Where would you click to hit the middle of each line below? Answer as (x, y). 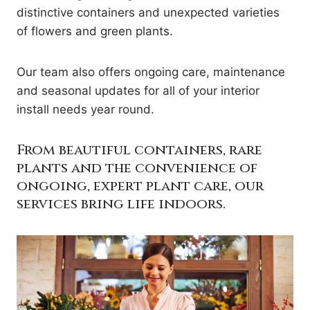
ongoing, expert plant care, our (140, 186)
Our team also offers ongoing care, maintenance (151, 72)
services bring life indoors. (121, 204)
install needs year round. (85, 109)
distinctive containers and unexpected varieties (148, 12)
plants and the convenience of (137, 168)
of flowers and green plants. (95, 31)
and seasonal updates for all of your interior (138, 91)
